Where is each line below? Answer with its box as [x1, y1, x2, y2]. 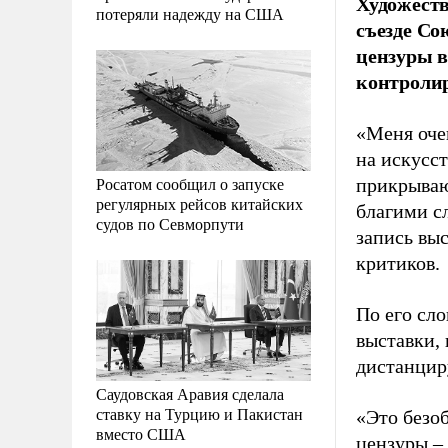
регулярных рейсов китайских [96, 192, 303, 214]
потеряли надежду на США [96, 2, 284, 24]
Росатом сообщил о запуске [96, 172, 284, 194]
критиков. [356, 252, 440, 274]
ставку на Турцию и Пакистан [96, 402, 303, 424]
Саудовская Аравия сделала [96, 382, 284, 404]
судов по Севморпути [96, 212, 244, 234]
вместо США [96, 422, 186, 444]
